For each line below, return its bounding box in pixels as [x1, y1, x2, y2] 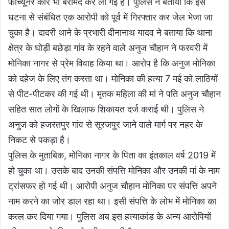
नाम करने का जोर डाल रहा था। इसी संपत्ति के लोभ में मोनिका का [8, 196, 216, 207]
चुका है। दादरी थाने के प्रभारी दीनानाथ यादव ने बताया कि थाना [8, 27, 212, 38]
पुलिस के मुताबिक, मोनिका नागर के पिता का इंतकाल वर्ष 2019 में [8, 150, 216, 161]
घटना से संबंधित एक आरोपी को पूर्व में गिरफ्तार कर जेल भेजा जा [8, 12, 213, 23]
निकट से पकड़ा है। [8, 134, 71, 146]
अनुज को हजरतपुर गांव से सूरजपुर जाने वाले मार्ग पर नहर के [8, 119, 202, 130]
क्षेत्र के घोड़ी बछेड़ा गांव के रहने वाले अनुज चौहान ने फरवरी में [8, 42, 208, 54]
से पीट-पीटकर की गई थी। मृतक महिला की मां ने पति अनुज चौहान [8, 88, 221, 100]
